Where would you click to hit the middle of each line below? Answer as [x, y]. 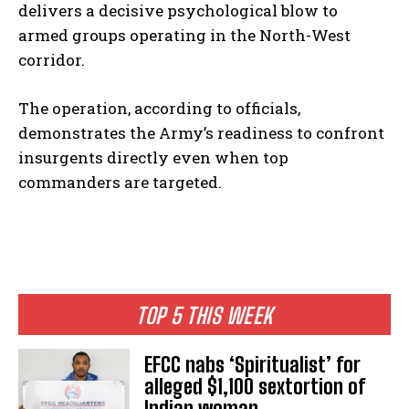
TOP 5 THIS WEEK [204, 315]
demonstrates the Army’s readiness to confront [201, 132]
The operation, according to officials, [159, 108]
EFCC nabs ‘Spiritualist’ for [253, 365]
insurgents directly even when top [153, 157]
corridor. [52, 59]
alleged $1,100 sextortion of [255, 387]
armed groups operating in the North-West [184, 35]
